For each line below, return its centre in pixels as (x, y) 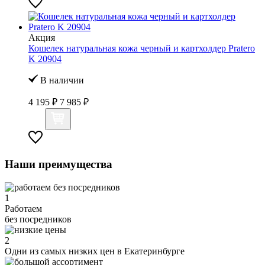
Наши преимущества (59, 164)
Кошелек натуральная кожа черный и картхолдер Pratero (142, 49)
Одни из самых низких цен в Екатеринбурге (95, 251)
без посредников (38, 219)
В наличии (61, 80)
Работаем (23, 208)
